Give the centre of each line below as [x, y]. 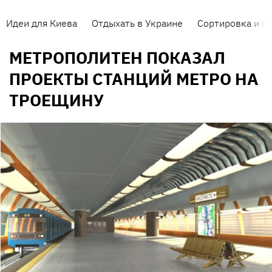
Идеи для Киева [42, 23]
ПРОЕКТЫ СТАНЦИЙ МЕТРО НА [134, 79]
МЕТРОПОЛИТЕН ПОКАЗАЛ [117, 58]
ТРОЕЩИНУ [56, 100]
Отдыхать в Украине [137, 23]
